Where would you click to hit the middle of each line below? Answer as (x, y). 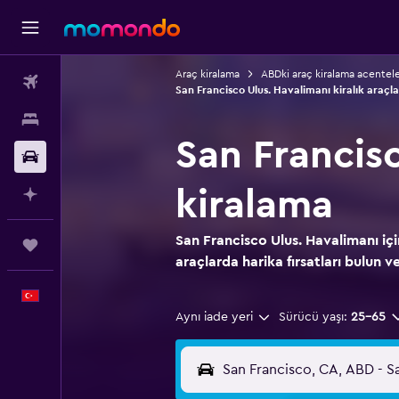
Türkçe (80, 296)
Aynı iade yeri (214, 317)
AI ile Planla (92, 194)
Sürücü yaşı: (313, 317)
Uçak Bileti (90, 82)
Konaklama (91, 119)
